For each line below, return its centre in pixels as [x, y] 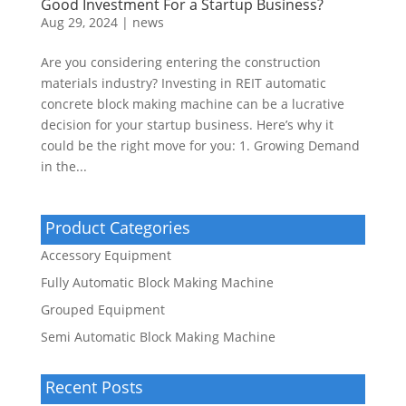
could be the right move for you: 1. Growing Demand [200, 146]
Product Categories [117, 228]
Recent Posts [94, 387]
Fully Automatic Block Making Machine [157, 283]
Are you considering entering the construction [180, 63]
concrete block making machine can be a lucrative [192, 104]
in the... [63, 167]
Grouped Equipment [102, 310]
